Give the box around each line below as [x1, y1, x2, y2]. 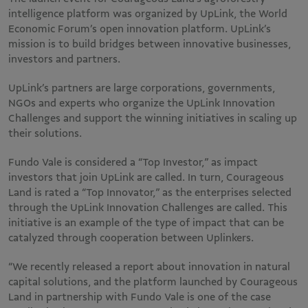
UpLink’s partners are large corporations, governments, [8, 82, 275, 95]
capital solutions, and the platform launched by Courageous [8, 276, 298, 289]
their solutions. [8, 127, 85, 140]
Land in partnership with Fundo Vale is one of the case [8, 291, 271, 304]
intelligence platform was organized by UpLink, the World [8, 8, 287, 21]
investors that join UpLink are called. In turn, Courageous [8, 171, 284, 184]
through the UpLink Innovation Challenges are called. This [8, 201, 287, 214]
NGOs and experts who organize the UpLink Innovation [8, 97, 275, 110]
